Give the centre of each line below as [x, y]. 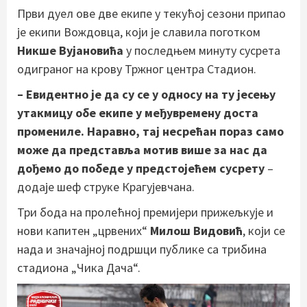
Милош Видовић [196, 230]
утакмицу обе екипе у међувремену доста [138, 112]
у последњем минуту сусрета [202, 50]
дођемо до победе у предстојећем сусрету [142, 168]
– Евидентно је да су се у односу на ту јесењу [146, 94]
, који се [264, 230]
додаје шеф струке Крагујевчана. [106, 186]
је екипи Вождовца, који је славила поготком [139, 32]
